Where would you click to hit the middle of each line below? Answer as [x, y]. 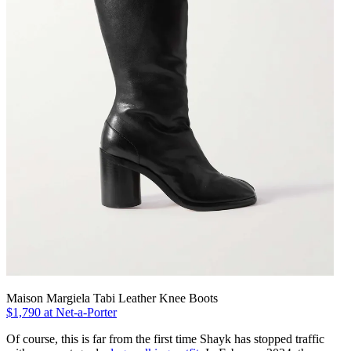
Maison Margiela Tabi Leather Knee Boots [112, 299]
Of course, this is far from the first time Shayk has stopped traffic [165, 339]
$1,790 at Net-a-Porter [62, 313]
